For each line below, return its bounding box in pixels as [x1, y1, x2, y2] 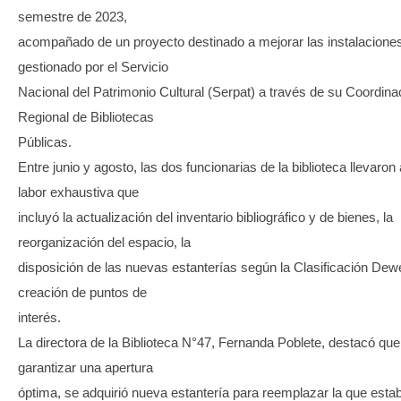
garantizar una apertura [18, 359, 153, 375]
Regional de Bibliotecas [18, 108, 154, 124]
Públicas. [18, 133, 72, 149]
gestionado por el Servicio [18, 58, 168, 74]
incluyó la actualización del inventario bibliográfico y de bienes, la [18, 209, 393, 225]
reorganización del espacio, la [18, 234, 191, 250]
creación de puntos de [18, 284, 147, 300]
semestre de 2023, [18, 8, 127, 24]
